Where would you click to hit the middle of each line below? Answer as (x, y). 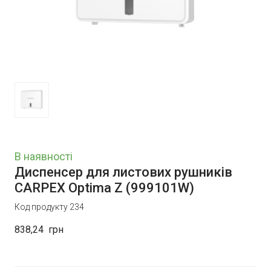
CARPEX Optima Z (69, 188)
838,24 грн (39, 230)
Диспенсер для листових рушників (123, 172)
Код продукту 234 (49, 207)
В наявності (44, 157)
